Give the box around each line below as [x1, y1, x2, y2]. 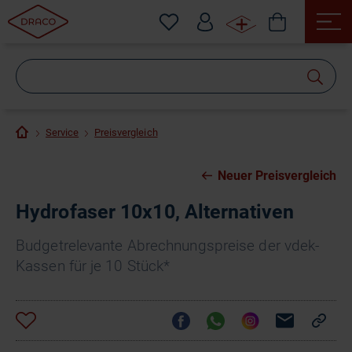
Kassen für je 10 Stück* [16, 257, 170, 275]
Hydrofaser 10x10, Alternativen [16, 200, 294, 223]
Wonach [176, 62, 247, 85]
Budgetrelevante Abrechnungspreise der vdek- [16, 236, 320, 255]
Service [46, 126, 79, 138]
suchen [176, 86, 241, 108]
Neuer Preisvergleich [217, 168, 336, 183]
